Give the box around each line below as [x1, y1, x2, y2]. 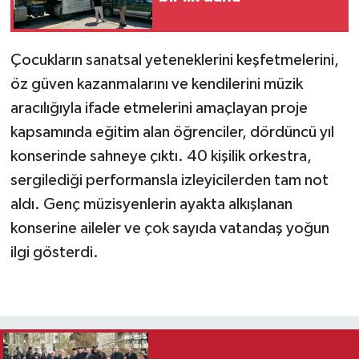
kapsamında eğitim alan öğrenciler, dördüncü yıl [10, 124, 334, 141]
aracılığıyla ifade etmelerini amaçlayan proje [10, 100, 308, 117]
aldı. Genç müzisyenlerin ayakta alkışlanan [10, 196, 292, 213]
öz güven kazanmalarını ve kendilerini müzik [10, 76, 303, 93]
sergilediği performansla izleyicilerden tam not [10, 172, 329, 189]
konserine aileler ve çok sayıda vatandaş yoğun [10, 220, 329, 237]
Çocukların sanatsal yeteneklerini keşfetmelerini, [10, 52, 339, 69]
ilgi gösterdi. [10, 244, 99, 261]
